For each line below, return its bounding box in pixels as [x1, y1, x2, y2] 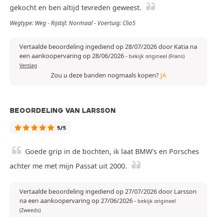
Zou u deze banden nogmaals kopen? [51, 71, 160, 80]
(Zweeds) [19, 207, 41, 214]
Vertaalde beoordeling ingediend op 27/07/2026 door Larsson [19, 187, 197, 196]
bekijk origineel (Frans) [129, 53, 185, 60]
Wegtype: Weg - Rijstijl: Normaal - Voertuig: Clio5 [10, 19, 136, 28]
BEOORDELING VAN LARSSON [10, 106, 116, 115]
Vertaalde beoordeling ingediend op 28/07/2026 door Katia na [19, 42, 197, 51]
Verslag [19, 62, 37, 69]
